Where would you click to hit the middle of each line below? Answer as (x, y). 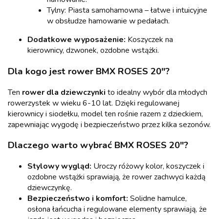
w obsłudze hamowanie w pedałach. (108, 21)
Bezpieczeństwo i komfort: (78, 199)
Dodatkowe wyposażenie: (77, 40)
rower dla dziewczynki (64, 92)
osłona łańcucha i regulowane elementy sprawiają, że (117, 209)
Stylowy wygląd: (59, 166)
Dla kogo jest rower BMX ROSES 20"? (89, 71)
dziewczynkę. (50, 188)
